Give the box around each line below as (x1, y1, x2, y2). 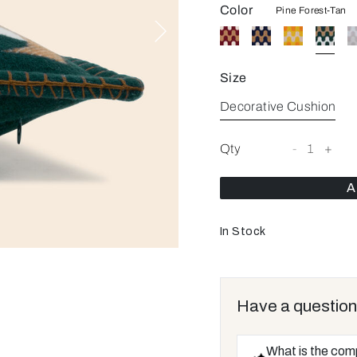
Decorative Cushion (220, 100, 336, 113)
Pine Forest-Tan (276, 5, 347, 16)
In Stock (220, 226, 266, 237)
